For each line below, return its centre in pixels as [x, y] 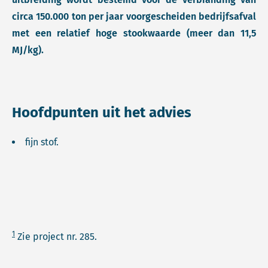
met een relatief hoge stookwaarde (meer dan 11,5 [134, 33]
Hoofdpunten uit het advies [102, 112]
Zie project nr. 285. [57, 237]
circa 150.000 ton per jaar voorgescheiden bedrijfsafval [134, 16]
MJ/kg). [29, 50]
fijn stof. [44, 142]
